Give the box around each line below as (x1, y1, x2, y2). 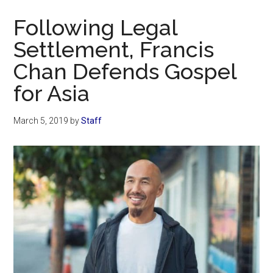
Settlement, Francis (13, 37, 214, 63)
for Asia (13, 80, 90, 107)
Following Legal (13, 15, 178, 41)
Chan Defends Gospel (13, 58, 237, 85)
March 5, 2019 (13, 116, 69, 126)
